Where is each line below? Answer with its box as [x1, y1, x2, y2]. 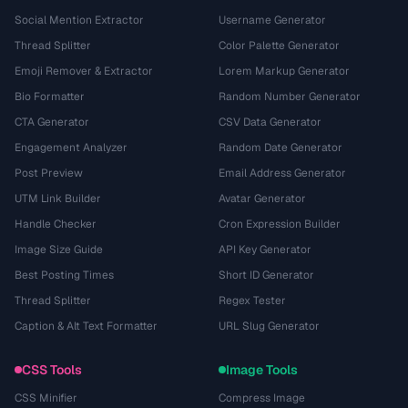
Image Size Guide [15, 242, 103, 257]
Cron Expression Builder [219, 217, 341, 231]
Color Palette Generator [219, 38, 340, 53]
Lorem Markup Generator [219, 64, 350, 78]
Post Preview [15, 166, 83, 180]
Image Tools [226, 362, 298, 378]
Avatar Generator [219, 191, 306, 206]
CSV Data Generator [219, 115, 321, 129]
